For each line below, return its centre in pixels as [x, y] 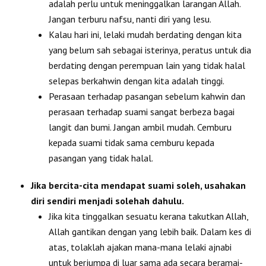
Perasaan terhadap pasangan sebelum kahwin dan [147, 96]
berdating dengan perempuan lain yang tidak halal [147, 65]
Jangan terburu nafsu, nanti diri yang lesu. [130, 19]
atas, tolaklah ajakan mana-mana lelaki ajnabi [140, 247]
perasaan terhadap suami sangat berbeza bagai [142, 111]
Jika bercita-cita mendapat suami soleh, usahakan [139, 185]
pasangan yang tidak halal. [101, 158]
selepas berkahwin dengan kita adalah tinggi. [137, 80]
